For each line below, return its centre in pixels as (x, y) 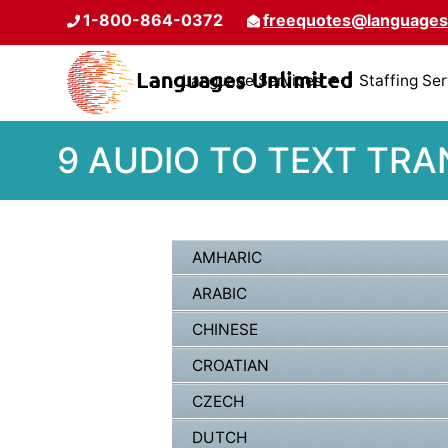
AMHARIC (227, 258)
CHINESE (225, 330)
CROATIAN (230, 366)
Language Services (252, 80)
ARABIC (219, 294)
